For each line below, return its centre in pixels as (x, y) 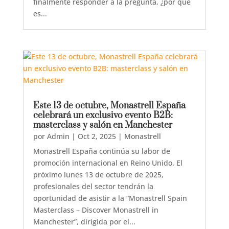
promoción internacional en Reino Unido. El (108, 163)
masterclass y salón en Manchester (102, 125)
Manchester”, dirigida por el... (84, 222)
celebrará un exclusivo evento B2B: (103, 116)
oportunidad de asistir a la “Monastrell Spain (110, 198)
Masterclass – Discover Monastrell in (96, 210)
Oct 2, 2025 (97, 136)
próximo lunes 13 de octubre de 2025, (98, 175)
